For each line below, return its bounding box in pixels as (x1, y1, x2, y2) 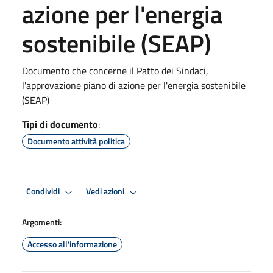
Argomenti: (22, 215, 62, 229)
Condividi (26, 185, 62, 199)
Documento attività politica (27, 134, 125, 147)
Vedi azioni (86, 185, 126, 199)
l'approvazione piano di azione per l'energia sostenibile (22, 77, 246, 93)
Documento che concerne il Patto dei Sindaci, (22, 63, 208, 78)
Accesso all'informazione (27, 237, 117, 250)
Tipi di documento (22, 116, 98, 132)
